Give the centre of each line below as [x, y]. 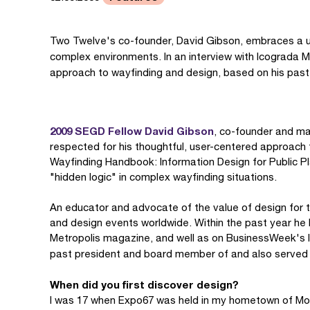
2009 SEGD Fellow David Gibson [132, 131]
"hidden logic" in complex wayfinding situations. [163, 177]
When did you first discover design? [144, 284]
